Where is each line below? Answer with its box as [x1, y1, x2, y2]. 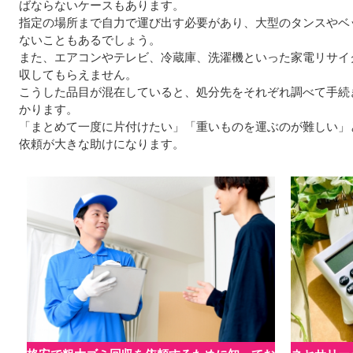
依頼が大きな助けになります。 [19, 136, 184, 150]
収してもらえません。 [19, 67, 137, 81]
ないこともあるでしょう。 [19, 32, 161, 46]
